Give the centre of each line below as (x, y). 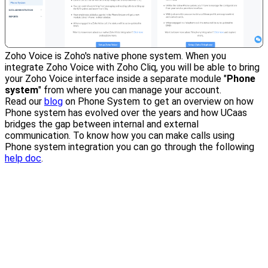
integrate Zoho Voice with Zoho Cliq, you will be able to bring (132, 67)
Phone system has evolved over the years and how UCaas (126, 112)
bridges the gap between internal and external (102, 124)
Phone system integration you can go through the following (130, 147)
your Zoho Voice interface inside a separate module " (116, 78)
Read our (25, 101)
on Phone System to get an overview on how (158, 101)
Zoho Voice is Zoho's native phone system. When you (115, 56)
